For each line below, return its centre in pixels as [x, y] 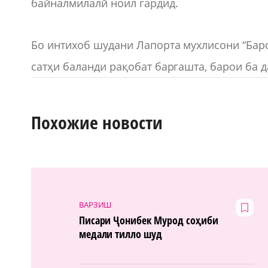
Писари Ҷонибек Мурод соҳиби [149, 220]
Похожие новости [97, 122]
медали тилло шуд [121, 234]
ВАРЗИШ [95, 205]
